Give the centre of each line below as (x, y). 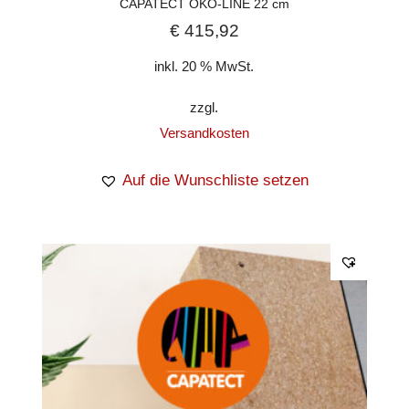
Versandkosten (204, 132)
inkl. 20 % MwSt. (204, 67)
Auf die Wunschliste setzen (216, 180)
